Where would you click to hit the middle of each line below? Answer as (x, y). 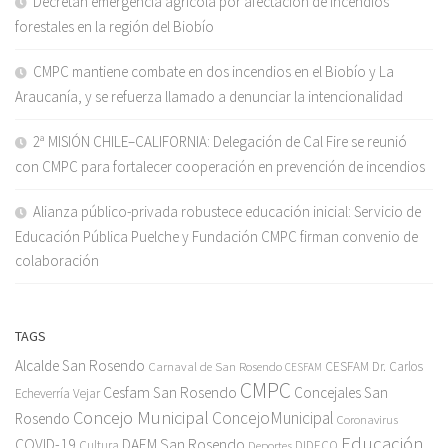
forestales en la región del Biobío (114, 26)
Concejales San (341, 392)
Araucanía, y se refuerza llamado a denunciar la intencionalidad (209, 96)
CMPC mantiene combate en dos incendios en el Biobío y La (213, 71)
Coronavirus (367, 419)
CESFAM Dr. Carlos (374, 366)
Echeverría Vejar (57, 393)
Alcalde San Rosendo (80, 365)
